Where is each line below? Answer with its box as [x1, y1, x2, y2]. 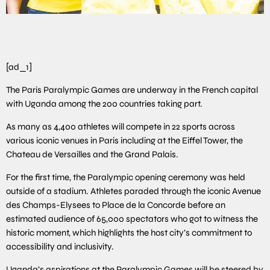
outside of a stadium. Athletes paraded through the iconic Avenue [6, 185, 261, 196]
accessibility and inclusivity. [6, 240, 114, 252]
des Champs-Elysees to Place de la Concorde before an [6, 199, 225, 210]
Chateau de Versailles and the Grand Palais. [6, 148, 178, 160]
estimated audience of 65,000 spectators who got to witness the [6, 213, 258, 224]
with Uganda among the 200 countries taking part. [6, 98, 202, 109]
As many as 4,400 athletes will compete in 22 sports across [6, 121, 235, 132]
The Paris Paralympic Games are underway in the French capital [6, 84, 258, 95]
